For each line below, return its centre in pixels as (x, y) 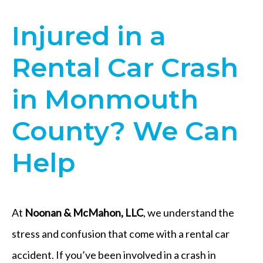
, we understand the (189, 212)
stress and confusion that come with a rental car (121, 233)
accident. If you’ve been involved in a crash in (114, 254)
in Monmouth (105, 99)
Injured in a (89, 35)
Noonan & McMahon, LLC (84, 212)
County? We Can (125, 130)
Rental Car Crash (125, 67)
